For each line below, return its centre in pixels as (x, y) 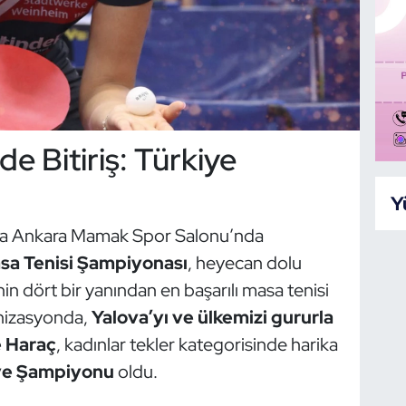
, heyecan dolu (244, 262)
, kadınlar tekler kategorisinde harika (197, 344)
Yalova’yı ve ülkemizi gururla (212, 317)
